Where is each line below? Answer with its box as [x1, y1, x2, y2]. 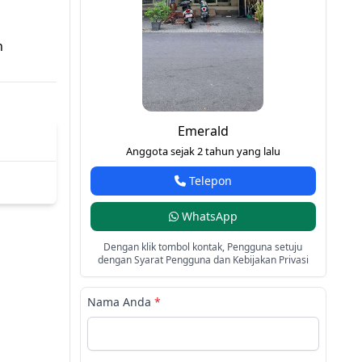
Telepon [185, 173, 232, 189]
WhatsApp [178, 208, 238, 225]
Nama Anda [86, 294, 154, 310]
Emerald [177, 122, 229, 141]
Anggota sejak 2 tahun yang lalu [125, 144, 280, 159]
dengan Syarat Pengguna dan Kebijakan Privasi [97, 253, 309, 267]
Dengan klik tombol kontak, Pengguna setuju [103, 240, 303, 255]
